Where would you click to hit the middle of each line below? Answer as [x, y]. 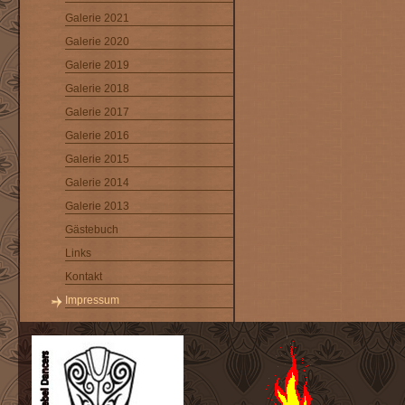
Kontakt [84, 277]
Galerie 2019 [97, 65]
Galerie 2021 [97, 18]
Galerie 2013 [97, 206]
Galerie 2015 [97, 159]
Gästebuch [92, 230]
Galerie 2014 [97, 183]
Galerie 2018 [97, 89]
